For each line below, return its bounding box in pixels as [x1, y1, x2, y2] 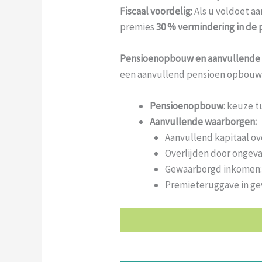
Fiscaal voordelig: [120, 4, 193, 18]
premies [120, 20, 157, 33]
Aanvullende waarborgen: [150, 115, 257, 128]
